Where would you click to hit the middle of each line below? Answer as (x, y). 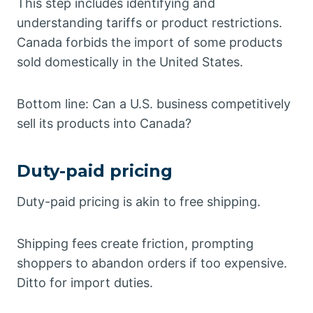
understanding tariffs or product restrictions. (150, 23)
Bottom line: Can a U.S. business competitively (154, 104)
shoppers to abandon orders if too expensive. (152, 263)
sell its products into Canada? (104, 124)
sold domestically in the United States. (130, 62)
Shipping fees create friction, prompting (135, 244)
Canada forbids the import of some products (150, 43)
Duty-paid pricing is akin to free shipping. (139, 202)
